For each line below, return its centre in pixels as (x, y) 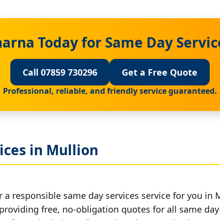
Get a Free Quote (160, 72)
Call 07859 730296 (60, 72)
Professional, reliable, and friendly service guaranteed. (110, 91)
